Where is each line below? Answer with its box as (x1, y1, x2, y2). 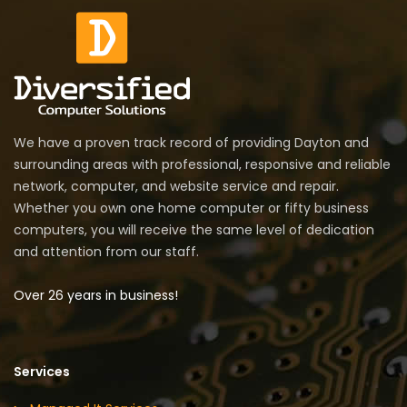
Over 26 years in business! (14, 286, 178, 305)
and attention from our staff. (14, 243, 199, 262)
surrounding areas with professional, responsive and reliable (14, 155, 391, 174)
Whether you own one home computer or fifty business (14, 199, 369, 218)
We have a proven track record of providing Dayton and (14, 134, 369, 153)
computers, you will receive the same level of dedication (14, 221, 374, 240)
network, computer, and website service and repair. (14, 177, 339, 196)
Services (14, 362, 70, 382)
